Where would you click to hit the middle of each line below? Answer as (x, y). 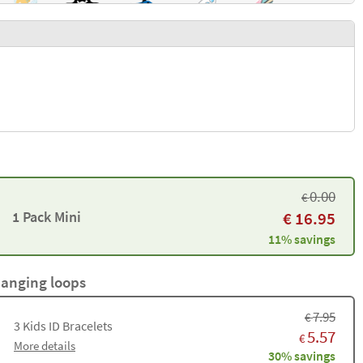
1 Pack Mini (46, 216)
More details (45, 346)
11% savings (302, 239)
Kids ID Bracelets (66, 326)
